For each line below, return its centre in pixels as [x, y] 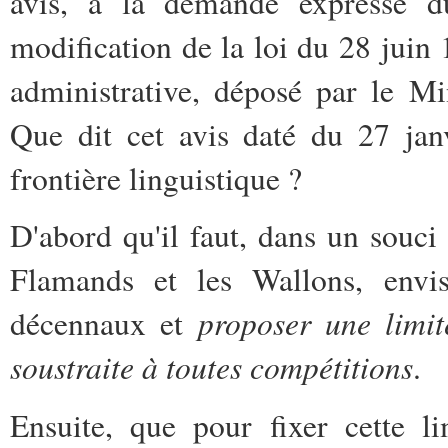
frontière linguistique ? [156, 178]
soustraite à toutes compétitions [211, 367]
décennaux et [104, 323]
